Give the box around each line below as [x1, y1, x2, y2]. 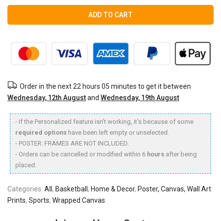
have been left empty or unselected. [67, 128, 169, 136]
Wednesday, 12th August [7, 93, 86, 102]
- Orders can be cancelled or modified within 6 [15, 150, 146, 158]
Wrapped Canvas [52, 196, 105, 204]
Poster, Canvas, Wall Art [138, 184, 211, 193]
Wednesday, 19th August [101, 93, 179, 102]
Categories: [7, 184, 44, 193]
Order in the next [20, 82, 73, 90]
